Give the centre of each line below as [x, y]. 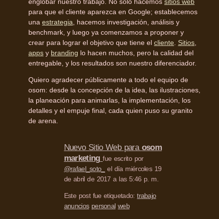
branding [65, 53]
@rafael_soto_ [84, 169]
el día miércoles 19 [133, 169]
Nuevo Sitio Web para [103, 148]
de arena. [43, 121]
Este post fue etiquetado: [100, 196]
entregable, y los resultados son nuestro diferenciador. [112, 63]
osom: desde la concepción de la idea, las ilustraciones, [114, 90]
